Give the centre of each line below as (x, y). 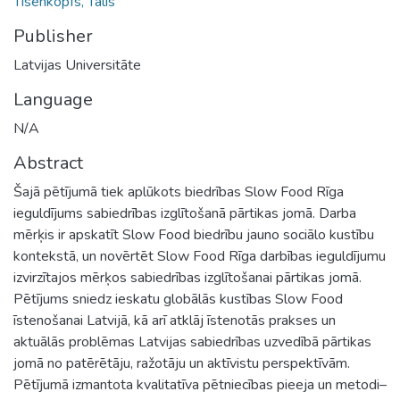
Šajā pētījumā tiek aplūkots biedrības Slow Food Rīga (179, 192)
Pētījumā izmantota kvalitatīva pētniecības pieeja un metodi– (200, 384)
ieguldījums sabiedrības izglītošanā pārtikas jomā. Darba (185, 213)
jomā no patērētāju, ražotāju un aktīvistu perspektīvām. (182, 363)
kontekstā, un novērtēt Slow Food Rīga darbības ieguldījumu (200, 256)
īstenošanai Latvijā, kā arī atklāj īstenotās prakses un (175, 320)
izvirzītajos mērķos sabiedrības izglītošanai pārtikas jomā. (187, 277)
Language (53, 99)
